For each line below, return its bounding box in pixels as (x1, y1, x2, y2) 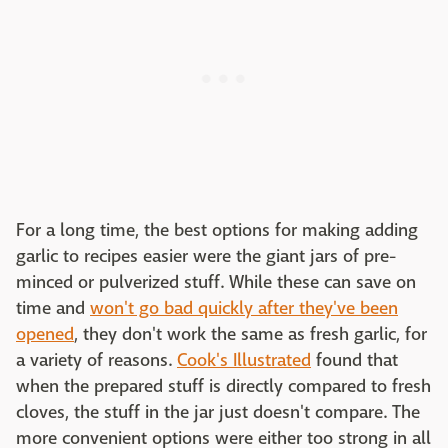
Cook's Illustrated (177, 349, 311, 373)
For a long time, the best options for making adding (16, 219, 418, 243)
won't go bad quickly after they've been (90, 297, 398, 321)
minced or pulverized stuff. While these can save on (16, 271, 416, 295)
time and (16, 297, 90, 321)
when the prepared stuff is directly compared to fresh (16, 375, 431, 399)
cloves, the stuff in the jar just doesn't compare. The (16, 401, 420, 425)
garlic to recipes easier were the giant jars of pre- (16, 245, 396, 269)
